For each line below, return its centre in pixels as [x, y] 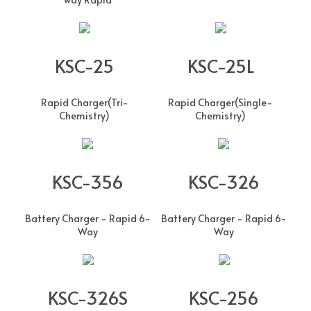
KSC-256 [224, 297]
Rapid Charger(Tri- [84, 102]
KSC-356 [87, 181]
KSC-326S [88, 297]
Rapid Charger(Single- [220, 102]
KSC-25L [220, 65]
